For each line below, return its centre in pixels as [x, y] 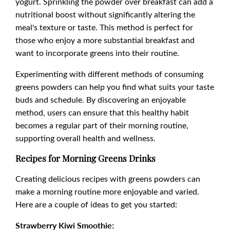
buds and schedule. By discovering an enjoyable [101, 100]
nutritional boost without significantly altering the [105, 14]
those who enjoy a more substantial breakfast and [105, 40]
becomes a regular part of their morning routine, [102, 125]
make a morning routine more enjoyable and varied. [107, 191]
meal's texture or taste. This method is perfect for [104, 27]
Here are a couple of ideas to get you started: [96, 204]
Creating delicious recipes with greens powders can [108, 179]
